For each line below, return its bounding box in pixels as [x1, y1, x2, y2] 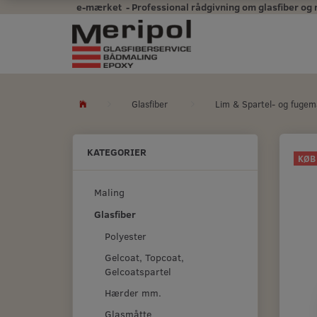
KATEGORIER [87, 145, 146, 158]
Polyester [105, 229, 146, 243]
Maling [94, 185, 125, 200]
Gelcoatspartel [105, 264, 171, 278]
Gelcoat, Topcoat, [105, 250, 184, 264]
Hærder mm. [105, 285, 161, 299]
